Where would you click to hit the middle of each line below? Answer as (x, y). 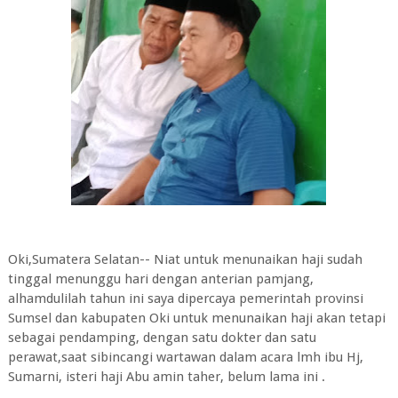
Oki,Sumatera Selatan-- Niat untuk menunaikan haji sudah (185, 259)
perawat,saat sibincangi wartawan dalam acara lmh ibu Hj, (185, 357)
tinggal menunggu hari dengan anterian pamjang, (162, 279)
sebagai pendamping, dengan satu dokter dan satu (162, 338)
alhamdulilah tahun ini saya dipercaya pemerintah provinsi (185, 298)
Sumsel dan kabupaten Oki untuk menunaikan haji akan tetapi (196, 318)
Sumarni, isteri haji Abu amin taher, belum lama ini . (166, 377)
